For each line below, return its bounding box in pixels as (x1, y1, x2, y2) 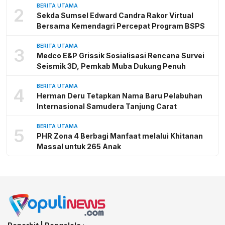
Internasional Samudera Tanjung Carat (37, 101, 177, 110)
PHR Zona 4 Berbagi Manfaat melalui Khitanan (37, 131, 203, 140)
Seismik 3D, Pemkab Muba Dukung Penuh (37, 61, 186, 70)
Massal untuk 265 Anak (37, 142, 121, 151)
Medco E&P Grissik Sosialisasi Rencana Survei (37, 51, 204, 60)
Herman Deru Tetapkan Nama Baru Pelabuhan (37, 91, 202, 100)
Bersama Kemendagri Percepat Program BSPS (37, 21, 205, 30)
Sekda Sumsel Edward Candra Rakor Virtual (37, 11, 193, 20)
